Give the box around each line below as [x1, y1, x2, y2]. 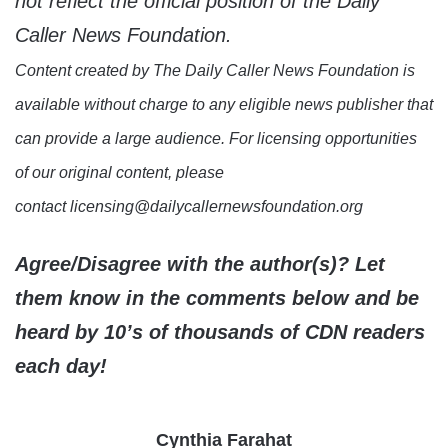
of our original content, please [15, 164, 224, 182]
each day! [15, 355, 107, 378]
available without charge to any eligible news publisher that [15, 96, 433, 114]
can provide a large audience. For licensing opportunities [15, 130, 417, 148]
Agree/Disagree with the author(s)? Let [15, 253, 385, 276]
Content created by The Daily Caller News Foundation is [15, 62, 415, 80]
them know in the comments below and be [15, 287, 419, 310]
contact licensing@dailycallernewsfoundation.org [15, 198, 363, 216]
